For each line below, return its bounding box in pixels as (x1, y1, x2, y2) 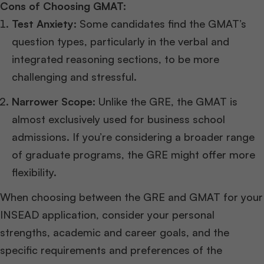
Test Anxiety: (12, 16, 77, 30)
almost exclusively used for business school (12, 112, 225, 126)
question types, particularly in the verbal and (12, 34, 229, 48)
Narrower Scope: (12, 94, 95, 108)
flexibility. (12, 165, 57, 179)
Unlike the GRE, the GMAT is (95, 94, 237, 108)
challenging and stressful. (12, 70, 137, 83)
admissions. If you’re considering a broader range (12, 130, 255, 143)
